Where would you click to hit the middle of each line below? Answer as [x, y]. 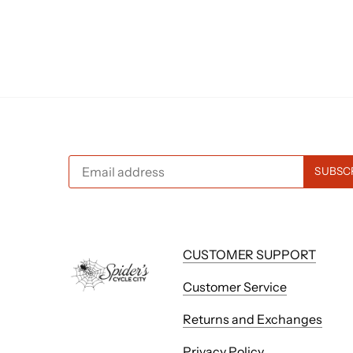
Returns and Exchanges [253, 319]
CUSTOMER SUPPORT [250, 254]
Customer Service [235, 286]
